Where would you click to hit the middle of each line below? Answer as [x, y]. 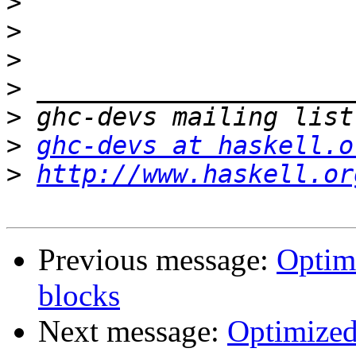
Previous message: [157, 260]
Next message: [133, 331]
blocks [79, 296]
